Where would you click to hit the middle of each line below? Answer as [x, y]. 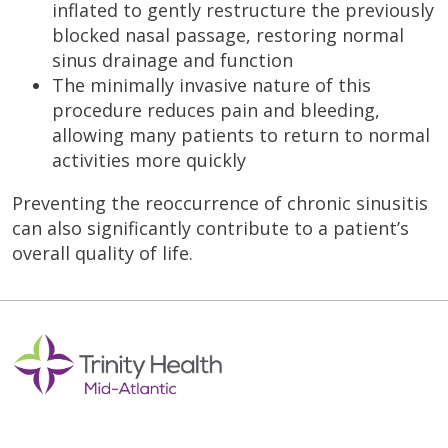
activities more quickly [149, 159]
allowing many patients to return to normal [241, 134]
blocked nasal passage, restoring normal [228, 34]
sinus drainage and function [172, 59]
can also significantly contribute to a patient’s [210, 227]
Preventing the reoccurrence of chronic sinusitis [220, 202]
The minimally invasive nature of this [211, 84]
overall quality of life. [102, 252]
